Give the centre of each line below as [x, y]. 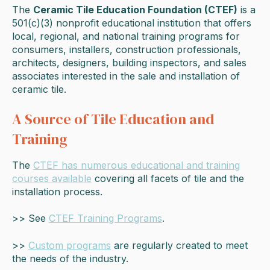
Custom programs [70, 245]
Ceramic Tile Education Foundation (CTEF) [135, 9]
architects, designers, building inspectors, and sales [129, 62]
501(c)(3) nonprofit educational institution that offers [132, 23]
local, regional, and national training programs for [126, 36]
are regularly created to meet [181, 245]
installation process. [57, 191]
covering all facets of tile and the [169, 178]
